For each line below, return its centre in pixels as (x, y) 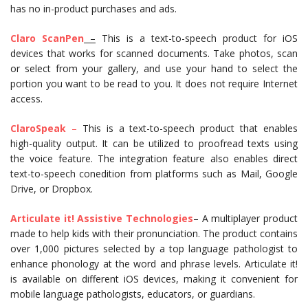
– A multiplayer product (245, 218)
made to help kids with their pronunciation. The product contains (154, 233)
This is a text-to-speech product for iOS (197, 38)
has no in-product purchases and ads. (93, 9)
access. (26, 99)
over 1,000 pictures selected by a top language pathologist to (154, 249)
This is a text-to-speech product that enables (190, 128)
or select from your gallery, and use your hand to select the (154, 68)
